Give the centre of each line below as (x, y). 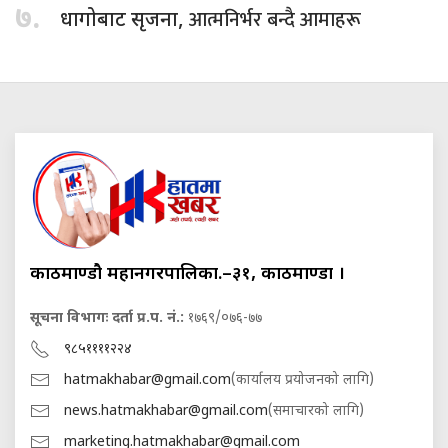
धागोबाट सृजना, (124, 21)
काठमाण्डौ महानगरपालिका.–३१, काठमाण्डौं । (187, 274)
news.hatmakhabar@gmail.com (166, 411)
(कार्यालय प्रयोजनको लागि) (302, 380)
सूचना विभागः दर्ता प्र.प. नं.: (107, 318)
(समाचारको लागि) (316, 411)
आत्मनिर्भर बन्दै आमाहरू (275, 20)
